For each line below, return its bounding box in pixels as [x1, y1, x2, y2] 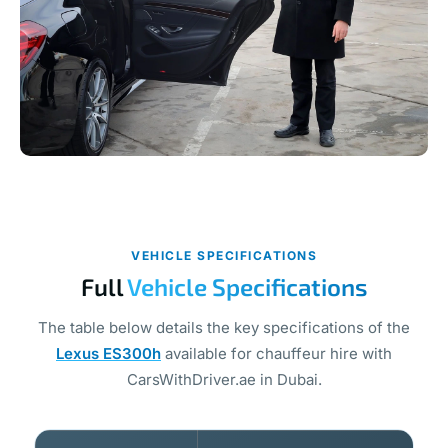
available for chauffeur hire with [161, 344, 392, 364]
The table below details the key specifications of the [38, 318, 410, 338]
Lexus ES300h [56, 344, 161, 364]
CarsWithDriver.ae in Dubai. [126, 370, 322, 390]
